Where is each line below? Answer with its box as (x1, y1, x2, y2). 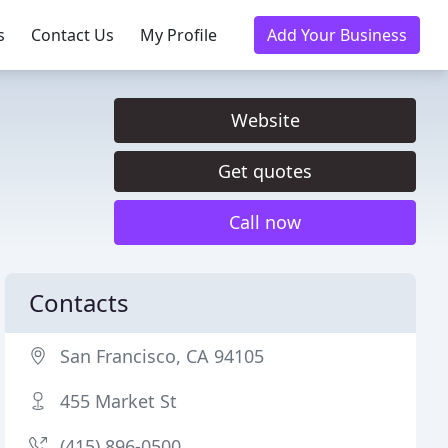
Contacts (29, 286, 130, 319)
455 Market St (60, 389, 178, 413)
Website (230, 108, 300, 132)
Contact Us (31, 24, 114, 46)
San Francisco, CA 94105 (60, 344, 265, 368)
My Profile (140, 24, 217, 46)
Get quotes (218, 159, 312, 183)
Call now (229, 210, 301, 234)
